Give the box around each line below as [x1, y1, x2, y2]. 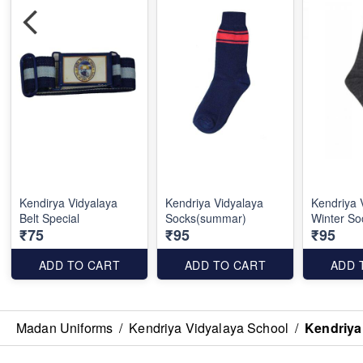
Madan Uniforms [16, 318, 113, 337]
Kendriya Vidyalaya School [129, 318, 289, 337]
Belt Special [19, 210, 79, 226]
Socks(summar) [165, 210, 246, 226]
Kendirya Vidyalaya [19, 194, 117, 211]
